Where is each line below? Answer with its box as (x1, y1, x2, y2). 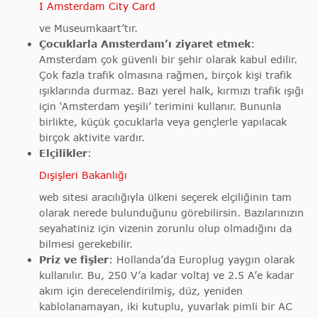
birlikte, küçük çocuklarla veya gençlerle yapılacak (39, 116, 287, 128)
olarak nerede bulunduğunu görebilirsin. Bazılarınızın (39, 207, 304, 219)
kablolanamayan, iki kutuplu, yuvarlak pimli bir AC (39, 300, 292, 313)
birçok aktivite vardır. (39, 131, 145, 144)
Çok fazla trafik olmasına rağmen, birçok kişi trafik (39, 69, 292, 82)
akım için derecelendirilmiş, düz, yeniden (39, 285, 243, 297)
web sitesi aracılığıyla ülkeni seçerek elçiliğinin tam (39, 191, 292, 204)
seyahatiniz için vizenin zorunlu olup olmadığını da (39, 222, 292, 235)
